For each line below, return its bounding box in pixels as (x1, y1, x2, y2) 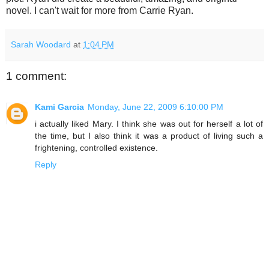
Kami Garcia (35, 102, 84, 112)
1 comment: (6, 69, 67, 82)
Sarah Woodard (11, 39, 71, 49)
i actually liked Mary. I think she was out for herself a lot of (35, 119, 263, 129)
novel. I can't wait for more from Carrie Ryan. (6, 5, 193, 16)
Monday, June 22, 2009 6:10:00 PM (88, 102, 223, 112)
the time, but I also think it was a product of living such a (35, 131, 263, 141)
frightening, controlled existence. (35, 143, 158, 153)
